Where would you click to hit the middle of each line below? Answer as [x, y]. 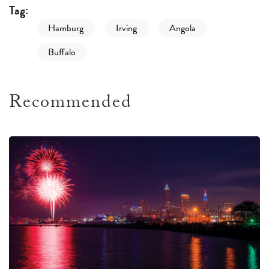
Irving [126, 29]
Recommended [71, 104]
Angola [183, 29]
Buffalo [62, 53]
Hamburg [66, 29]
